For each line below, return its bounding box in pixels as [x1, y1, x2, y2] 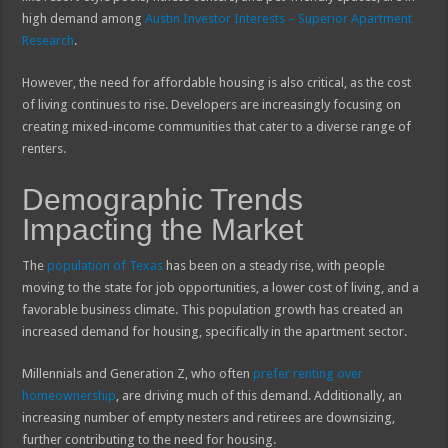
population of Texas [47, 257, 164, 273]
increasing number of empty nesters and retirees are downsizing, [22, 409, 396, 425]
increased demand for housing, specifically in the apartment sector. [22, 323, 408, 339]
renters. [22, 140, 67, 156]
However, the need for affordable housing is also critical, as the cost [22, 74, 412, 90]
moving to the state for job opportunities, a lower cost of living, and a [22, 279, 420, 295]
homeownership [22, 387, 117, 403]
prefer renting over [253, 365, 364, 381]
